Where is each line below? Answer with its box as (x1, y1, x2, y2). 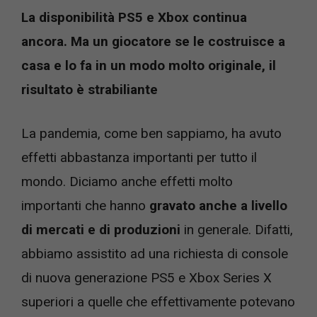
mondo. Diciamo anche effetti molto (21, 173, 233, 190)
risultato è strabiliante (21, 81, 161, 98)
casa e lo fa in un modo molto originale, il (21, 57, 276, 74)
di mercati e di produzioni (21, 221, 180, 238)
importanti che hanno (21, 197, 149, 214)
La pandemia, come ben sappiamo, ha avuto (21, 125, 282, 142)
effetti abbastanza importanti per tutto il (21, 149, 257, 166)
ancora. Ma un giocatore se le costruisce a (21, 33, 285, 50)
